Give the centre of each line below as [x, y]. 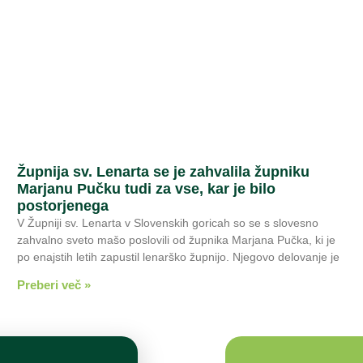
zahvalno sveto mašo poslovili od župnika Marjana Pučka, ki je [176, 239]
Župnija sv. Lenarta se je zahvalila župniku [163, 171]
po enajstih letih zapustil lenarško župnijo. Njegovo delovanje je [178, 256]
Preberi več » [53, 284]
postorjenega [62, 205]
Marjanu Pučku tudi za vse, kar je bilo [146, 188]
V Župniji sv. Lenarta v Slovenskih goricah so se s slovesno [167, 222]
